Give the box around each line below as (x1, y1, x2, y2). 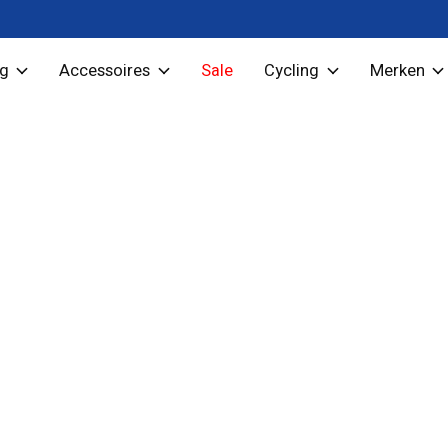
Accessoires (59, 59, 151, 84)
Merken (369, 59, 425, 84)
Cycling (264, 59, 320, 84)
